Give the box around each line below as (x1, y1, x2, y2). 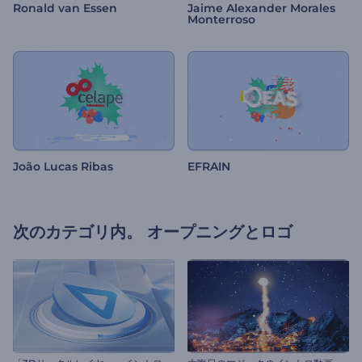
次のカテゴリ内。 (13, 222, 142, 242)
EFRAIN (187, 159, 230, 175)
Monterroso (187, 12, 255, 27)
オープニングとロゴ (147, 222, 293, 242)
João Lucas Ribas (13, 159, 113, 175)
